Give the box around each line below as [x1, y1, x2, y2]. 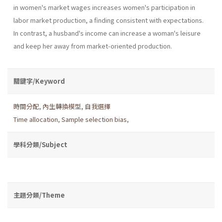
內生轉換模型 [43, 101, 81, 111]
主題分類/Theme [13, 190, 65, 200]
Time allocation [13, 114, 58, 124]
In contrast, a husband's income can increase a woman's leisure [13, 28, 201, 38]
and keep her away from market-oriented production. [13, 41, 172, 51]
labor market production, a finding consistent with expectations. [13, 15, 204, 25]
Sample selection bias [61, 114, 127, 124]
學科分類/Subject [13, 139, 67, 149]
